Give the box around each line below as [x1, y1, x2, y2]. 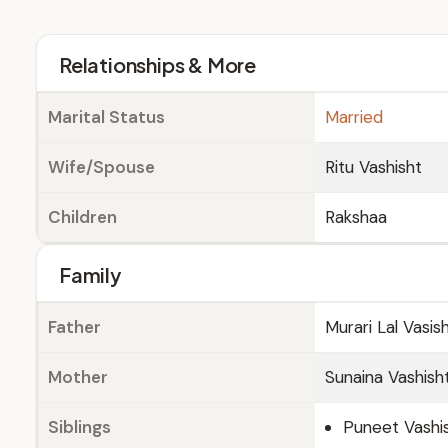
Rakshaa [325, 206, 387, 228]
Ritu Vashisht [325, 156, 422, 178]
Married [325, 106, 383, 128]
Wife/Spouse [48, 156, 155, 178]
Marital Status [48, 106, 165, 128]
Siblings [48, 416, 111, 438]
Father [48, 316, 101, 338]
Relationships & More [59, 52, 256, 77]
